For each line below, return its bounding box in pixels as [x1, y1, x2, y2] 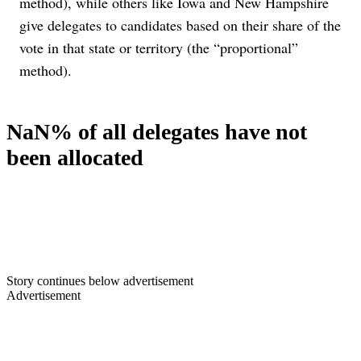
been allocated [6, 145, 143, 171]
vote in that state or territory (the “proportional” [19, 38, 298, 58]
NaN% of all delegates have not [6, 119, 307, 145]
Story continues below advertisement [6, 273, 193, 288]
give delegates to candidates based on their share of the [19, 15, 341, 35]
